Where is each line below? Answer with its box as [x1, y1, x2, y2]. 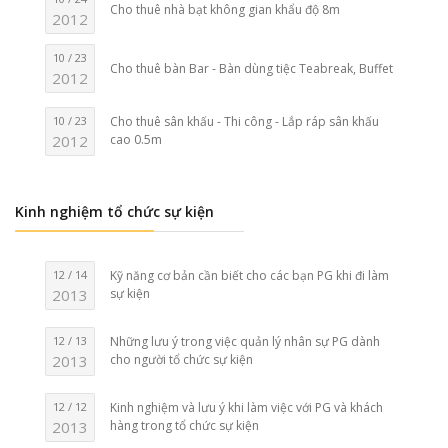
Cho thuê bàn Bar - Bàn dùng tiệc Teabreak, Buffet [110, 59, 394, 77]
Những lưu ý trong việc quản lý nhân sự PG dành [110, 333, 381, 351]
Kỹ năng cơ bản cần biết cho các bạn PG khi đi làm [110, 267, 390, 285]
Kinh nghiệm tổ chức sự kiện [15, 202, 214, 222]
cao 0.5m [110, 131, 163, 149]
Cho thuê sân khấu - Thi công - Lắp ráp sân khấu [110, 113, 380, 131]
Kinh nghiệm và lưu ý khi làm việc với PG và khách [110, 399, 384, 417]
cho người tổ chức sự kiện [110, 351, 254, 369]
